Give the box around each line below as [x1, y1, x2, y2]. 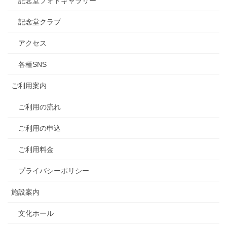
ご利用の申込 [18, 124, 61, 133]
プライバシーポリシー [18, 167, 89, 175]
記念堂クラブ [18, 18, 61, 26]
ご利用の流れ [18, 103, 61, 111]
